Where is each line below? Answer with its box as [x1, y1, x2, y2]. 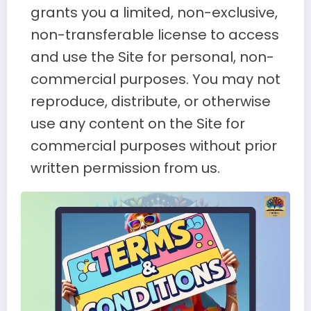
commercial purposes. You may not [30, 69, 280, 89]
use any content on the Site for [30, 113, 245, 133]
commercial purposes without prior [30, 135, 277, 155]
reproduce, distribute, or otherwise [30, 91, 271, 111]
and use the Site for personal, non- [30, 47, 274, 67]
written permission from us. [30, 158, 220, 178]
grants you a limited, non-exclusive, [30, 2, 278, 22]
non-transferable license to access [30, 24, 279, 44]
